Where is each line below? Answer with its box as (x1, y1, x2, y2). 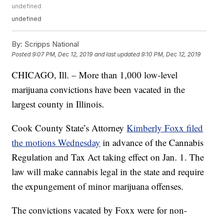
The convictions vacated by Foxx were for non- (12, 204, 187, 217)
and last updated (94, 51, 140, 58)
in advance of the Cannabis (103, 136, 204, 149)
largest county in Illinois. (12, 98, 105, 110)
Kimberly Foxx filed (127, 122, 203, 134)
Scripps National (22, 39, 79, 49)
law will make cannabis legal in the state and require (12, 165, 204, 178)
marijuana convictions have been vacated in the (12, 83, 185, 96)
